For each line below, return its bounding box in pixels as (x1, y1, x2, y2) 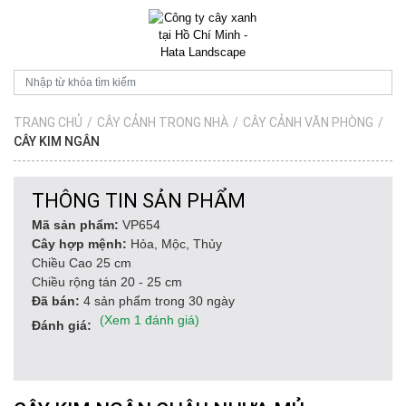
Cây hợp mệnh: (32, 237, 127, 251)
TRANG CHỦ (14, 115, 82, 130)
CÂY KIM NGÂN (14, 134, 100, 149)
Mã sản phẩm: (32, 217, 119, 232)
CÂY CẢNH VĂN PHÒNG (243, 115, 373, 130)
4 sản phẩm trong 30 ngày (80, 294, 235, 308)
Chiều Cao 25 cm (32, 256, 131, 270)
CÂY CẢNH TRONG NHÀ (97, 115, 228, 130)
